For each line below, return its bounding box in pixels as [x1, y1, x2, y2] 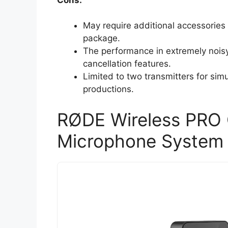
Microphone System [57, 130, 223, 152]
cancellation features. [83, 59, 171, 69]
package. [83, 33, 120, 44]
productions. [83, 84, 134, 95]
